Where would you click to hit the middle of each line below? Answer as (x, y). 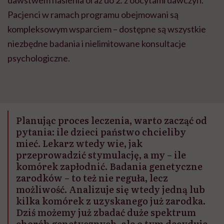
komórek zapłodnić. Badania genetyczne (109, 166)
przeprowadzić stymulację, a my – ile (101, 154)
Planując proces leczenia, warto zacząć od (111, 120)
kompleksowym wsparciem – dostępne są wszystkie (107, 29)
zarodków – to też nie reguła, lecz (92, 177)
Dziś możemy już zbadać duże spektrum (106, 212)
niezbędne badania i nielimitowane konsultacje (97, 43)
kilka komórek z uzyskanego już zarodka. (111, 200)
